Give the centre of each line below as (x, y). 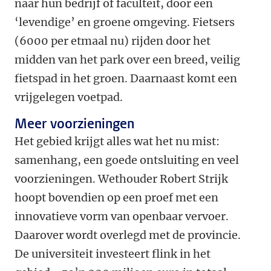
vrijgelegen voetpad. (69, 97)
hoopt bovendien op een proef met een (116, 197)
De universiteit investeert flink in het (113, 253)
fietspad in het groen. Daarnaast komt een (126, 78)
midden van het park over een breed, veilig (127, 59)
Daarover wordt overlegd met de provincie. (128, 235)
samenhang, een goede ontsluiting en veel (127, 160)
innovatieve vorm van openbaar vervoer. (122, 216)
